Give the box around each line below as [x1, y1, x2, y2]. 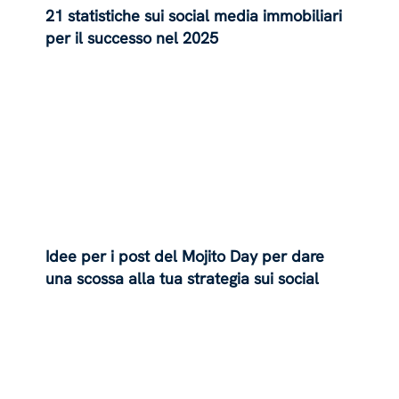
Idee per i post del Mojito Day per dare [45, 246, 325, 267]
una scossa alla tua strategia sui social [45, 268, 320, 289]
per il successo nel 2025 [45, 27, 219, 48]
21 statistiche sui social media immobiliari [45, 4, 343, 26]
